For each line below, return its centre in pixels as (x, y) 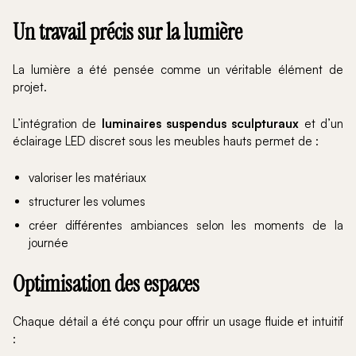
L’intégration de (57, 123)
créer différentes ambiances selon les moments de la (186, 225)
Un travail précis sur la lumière (128, 32)
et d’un (321, 123)
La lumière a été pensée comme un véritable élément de (178, 69)
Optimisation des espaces (106, 284)
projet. (30, 87)
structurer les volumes (87, 201)
